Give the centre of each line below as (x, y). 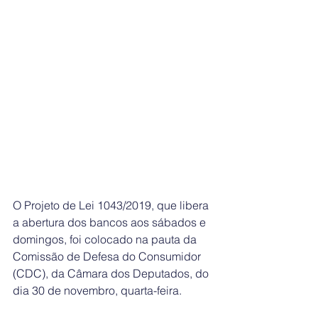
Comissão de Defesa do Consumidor (108, 256)
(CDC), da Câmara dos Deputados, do (112, 273)
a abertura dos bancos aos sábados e (111, 222)
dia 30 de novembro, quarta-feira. (97, 290)
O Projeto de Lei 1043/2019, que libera (112, 205)
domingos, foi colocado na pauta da (106, 239)
